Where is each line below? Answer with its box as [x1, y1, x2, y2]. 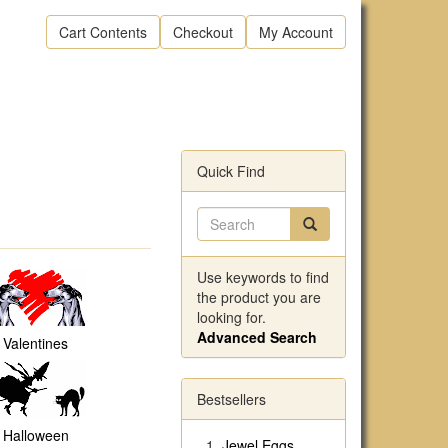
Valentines [3, 333, 69, 353]
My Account [259, 22, 333, 42]
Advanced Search [197, 327, 317, 347]
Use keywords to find [197, 267, 329, 287]
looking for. [197, 307, 266, 327]
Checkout [173, 22, 233, 42]
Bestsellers [197, 389, 266, 409]
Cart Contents [59, 22, 147, 42]
